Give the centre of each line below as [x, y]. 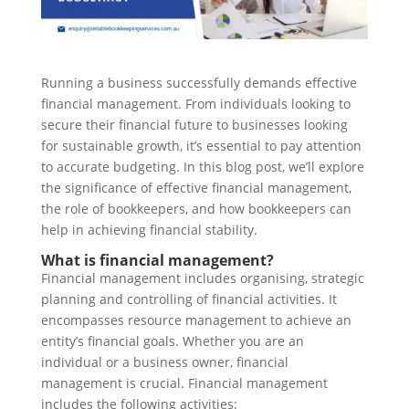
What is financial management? [157, 261]
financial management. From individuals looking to [195, 104]
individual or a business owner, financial [164, 362]
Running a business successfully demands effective [199, 83]
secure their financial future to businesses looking [194, 125]
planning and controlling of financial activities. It [189, 299]
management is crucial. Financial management [184, 383]
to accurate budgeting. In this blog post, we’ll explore [202, 167]
